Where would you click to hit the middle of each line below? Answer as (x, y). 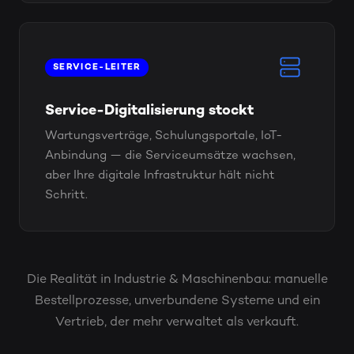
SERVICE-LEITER (97, 67)
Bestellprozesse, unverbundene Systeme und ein (177, 301)
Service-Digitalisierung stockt (149, 111)
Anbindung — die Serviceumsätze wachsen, (170, 156)
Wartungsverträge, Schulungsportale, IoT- (164, 136)
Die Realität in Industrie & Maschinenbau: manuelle (177, 280)
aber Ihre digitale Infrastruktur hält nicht (160, 175)
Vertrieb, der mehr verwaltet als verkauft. (177, 323)
